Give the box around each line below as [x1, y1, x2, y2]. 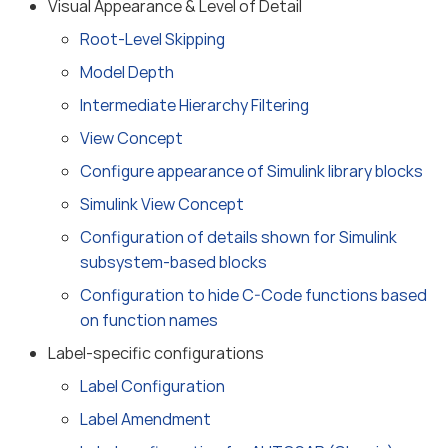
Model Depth [80, 61, 174, 83]
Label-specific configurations [48, 342, 264, 364]
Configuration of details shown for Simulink [80, 226, 397, 248]
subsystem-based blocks [80, 251, 267, 273]
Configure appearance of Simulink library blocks [80, 160, 423, 182]
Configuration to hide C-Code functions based [80, 284, 427, 306]
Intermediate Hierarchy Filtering [80, 94, 309, 116]
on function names [80, 309, 218, 331]
